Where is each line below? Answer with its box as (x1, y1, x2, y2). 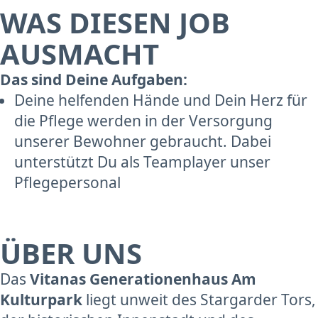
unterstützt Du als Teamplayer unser (14, 151, 270, 172)
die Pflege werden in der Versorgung (14, 110, 273, 131)
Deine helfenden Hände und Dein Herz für (14, 89, 307, 110)
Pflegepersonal (14, 172, 121, 192)
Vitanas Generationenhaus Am (30, 268, 256, 289)
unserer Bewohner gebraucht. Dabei (14, 131, 271, 151)
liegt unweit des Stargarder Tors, (82, 289, 316, 309)
